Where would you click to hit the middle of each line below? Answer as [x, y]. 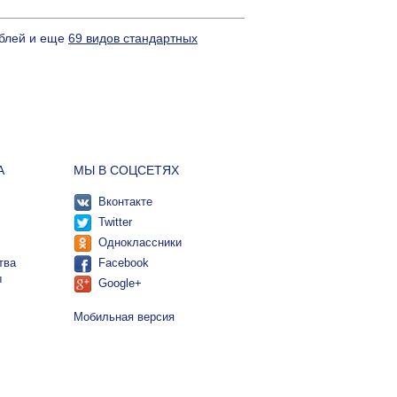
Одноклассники [140, 243]
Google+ [120, 284]
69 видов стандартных [133, 39]
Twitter [115, 222]
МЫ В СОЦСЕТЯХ [126, 171]
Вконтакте [125, 202]
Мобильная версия [124, 317]
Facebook [123, 263]
